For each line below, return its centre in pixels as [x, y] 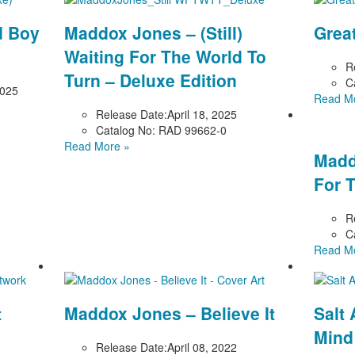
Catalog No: [126, 130]
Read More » [97, 145]
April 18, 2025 [202, 114]
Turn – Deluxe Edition [151, 80]
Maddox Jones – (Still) [154, 33]
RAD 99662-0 [191, 130]
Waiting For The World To [166, 57]
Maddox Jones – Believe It [170, 313]
